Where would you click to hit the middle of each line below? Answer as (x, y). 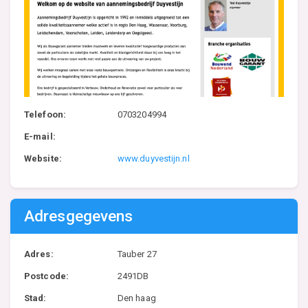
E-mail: (40, 136)
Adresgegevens (79, 216)
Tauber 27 (137, 254)
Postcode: (46, 276)
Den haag (136, 298)
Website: (43, 158)
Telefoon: (45, 114)
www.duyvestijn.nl (153, 158)
